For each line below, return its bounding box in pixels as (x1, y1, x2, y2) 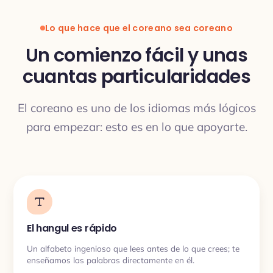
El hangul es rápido (27, 221, 117, 235)
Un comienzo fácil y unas (25, 43, 248, 68)
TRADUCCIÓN (26, 85, 75, 93)
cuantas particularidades (22, 64, 251, 90)
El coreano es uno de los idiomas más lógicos (17, 101, 256, 115)
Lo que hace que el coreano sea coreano (45, 21, 233, 34)
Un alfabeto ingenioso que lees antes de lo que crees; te (27, 243, 239, 253)
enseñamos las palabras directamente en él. (27, 254, 194, 265)
